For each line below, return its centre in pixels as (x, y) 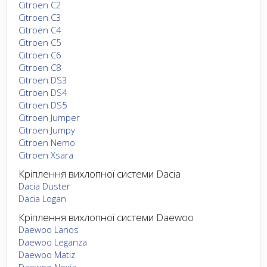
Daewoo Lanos (49, 229)
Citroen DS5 (43, 105)
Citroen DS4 (43, 92)
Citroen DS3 (43, 80)
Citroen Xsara (46, 155)
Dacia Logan (42, 198)
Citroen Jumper (49, 117)
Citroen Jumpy (47, 130)
